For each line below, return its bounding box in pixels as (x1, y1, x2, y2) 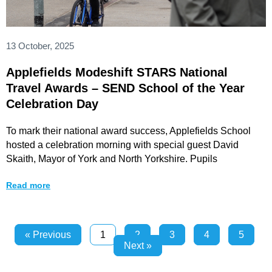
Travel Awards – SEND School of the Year (6, 81, 245, 95)
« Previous (25, 229, 71, 240)
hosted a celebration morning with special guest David (6, 139, 239, 150)
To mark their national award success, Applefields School (6, 125, 251, 136)
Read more (6, 180, 50, 190)
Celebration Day (6, 97, 98, 110)
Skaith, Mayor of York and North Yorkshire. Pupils (6, 153, 217, 164)
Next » (123, 240, 152, 251)
